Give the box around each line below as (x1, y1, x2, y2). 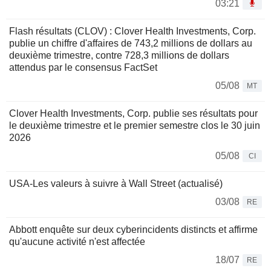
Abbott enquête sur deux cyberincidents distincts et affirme (9, 224, 258, 235)
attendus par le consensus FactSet (9, 62, 157, 73)
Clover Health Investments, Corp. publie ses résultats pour (9, 108, 258, 119)
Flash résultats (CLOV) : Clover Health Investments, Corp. (9, 25, 256, 36)
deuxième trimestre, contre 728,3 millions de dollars (9, 50, 229, 60)
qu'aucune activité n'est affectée (9, 236, 145, 247)
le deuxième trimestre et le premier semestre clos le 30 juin (9, 120, 260, 131)
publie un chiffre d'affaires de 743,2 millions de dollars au (9, 38, 252, 48)
